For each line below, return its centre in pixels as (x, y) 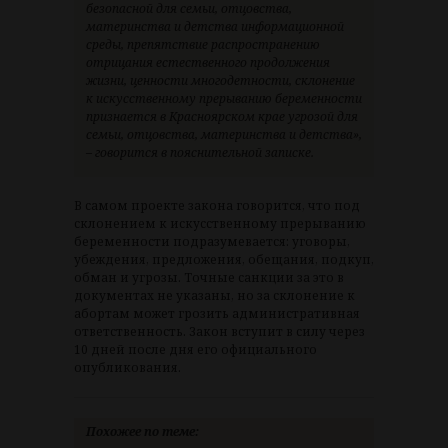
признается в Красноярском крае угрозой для (222, 116)
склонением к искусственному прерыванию (220, 223)
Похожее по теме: (142, 431)
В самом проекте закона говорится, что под (217, 205)
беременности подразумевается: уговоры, (212, 241)
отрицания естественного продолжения (208, 62)
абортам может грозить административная (217, 313)
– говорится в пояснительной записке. (200, 152)
